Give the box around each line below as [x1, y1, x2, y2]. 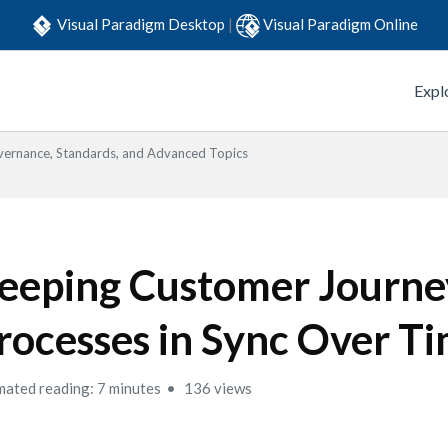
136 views [181, 379, 253, 397]
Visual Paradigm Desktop [57, 14, 228, 33]
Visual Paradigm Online [263, 14, 418, 33]
